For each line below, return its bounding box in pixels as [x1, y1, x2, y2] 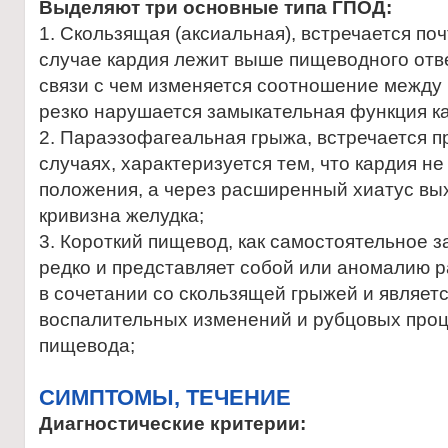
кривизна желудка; [39, 205, 204, 226]
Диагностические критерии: [39, 413, 306, 434]
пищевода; [39, 335, 135, 356]
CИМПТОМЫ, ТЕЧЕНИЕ [39, 385, 291, 410]
